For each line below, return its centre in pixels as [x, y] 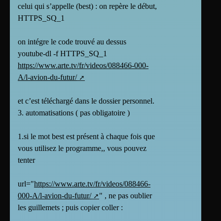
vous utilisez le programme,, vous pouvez [82, 148]
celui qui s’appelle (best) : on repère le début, [87, 6]
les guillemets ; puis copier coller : [70, 208]
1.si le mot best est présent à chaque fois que [86, 137]
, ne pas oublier [128, 196]
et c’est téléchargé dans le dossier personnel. [86, 101]
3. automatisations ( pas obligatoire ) [74, 113]
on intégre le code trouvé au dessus [72, 42]
